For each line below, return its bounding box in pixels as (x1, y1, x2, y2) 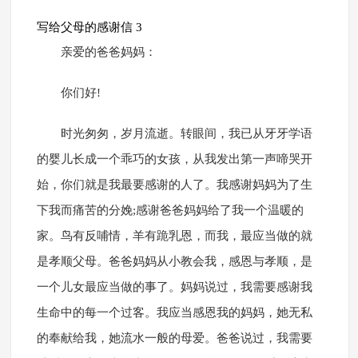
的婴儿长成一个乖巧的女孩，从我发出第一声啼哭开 (36, 153, 312, 166)
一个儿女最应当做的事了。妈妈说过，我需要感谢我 (36, 280, 312, 294)
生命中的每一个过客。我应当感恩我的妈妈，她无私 (36, 306, 312, 320)
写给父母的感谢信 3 (36, 21, 142, 34)
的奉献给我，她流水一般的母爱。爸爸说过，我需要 (36, 332, 312, 345)
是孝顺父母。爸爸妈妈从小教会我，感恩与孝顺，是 (36, 255, 312, 268)
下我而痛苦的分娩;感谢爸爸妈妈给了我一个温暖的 (36, 204, 304, 217)
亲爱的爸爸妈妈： (60, 46, 157, 59)
